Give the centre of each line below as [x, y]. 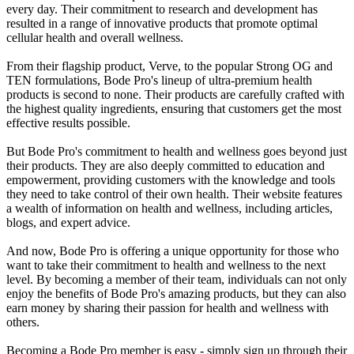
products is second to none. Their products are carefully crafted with [175, 95]
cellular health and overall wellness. [95, 38]
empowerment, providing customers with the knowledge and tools [171, 180]
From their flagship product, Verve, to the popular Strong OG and [169, 66]
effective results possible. [68, 123]
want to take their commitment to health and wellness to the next [166, 265]
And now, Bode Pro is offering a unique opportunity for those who [173, 251]
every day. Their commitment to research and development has [162, 9]
